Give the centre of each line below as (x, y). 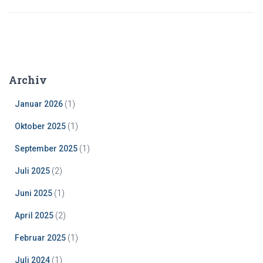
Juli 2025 (32, 171)
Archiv (28, 80)
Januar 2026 (39, 104)
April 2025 (34, 216)
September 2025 (46, 149)
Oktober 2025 (40, 127)
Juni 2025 (33, 193)
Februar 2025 (40, 238)
